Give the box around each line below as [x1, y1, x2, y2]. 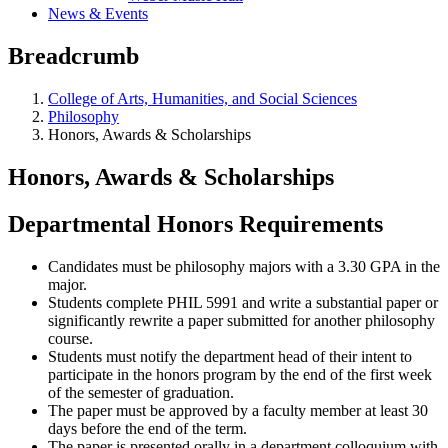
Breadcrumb [8, 42, 139, 69]
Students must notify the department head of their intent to [48, 347, 412, 365]
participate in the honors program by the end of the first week [48, 365, 432, 383]
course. [48, 329, 93, 347]
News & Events [48, 5, 148, 22]
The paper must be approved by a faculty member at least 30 [48, 401, 428, 419]
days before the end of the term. [48, 419, 247, 437]
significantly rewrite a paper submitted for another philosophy [48, 311, 435, 329]
